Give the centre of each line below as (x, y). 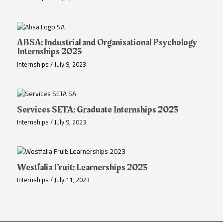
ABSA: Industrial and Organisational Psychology (107, 43)
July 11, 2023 (72, 180)
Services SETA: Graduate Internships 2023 (98, 110)
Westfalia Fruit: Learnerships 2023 (83, 167)
